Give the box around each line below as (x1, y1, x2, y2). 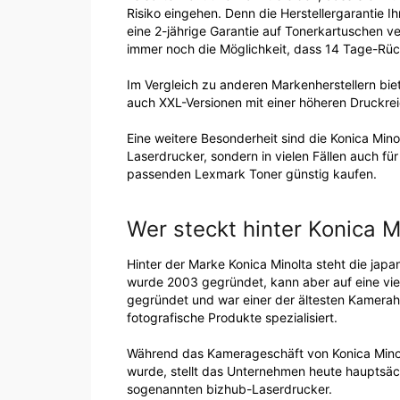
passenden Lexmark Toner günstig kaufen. (127, 165, 377, 181)
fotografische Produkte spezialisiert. (127, 309, 337, 325)
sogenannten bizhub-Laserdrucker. (127, 380, 332, 396)
